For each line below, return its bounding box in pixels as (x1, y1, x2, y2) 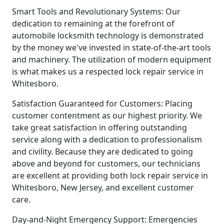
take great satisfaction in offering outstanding (12, 121, 187, 133)
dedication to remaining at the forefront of (12, 17, 174, 29)
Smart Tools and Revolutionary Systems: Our (12, 5, 180, 17)
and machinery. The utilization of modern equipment (12, 53, 211, 65)
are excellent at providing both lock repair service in (12, 169, 208, 181)
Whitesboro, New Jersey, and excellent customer (12, 181, 194, 193)
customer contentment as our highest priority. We (12, 109, 202, 121)
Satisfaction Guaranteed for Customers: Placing (12, 97, 192, 109)
